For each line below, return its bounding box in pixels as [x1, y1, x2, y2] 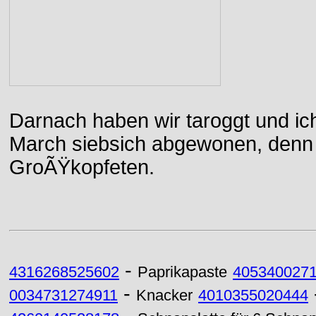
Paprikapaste [138, 264, 227, 281]
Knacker [136, 287, 193, 304]
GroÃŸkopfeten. [9, 156, 154, 178]
